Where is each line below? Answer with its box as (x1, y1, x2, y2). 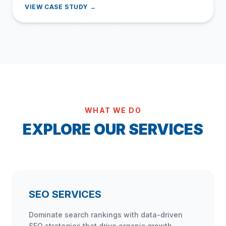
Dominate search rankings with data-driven (29, 210, 183, 219)
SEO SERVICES (29, 188, 101, 200)
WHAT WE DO (85, 106, 141, 115)
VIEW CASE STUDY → (25, 3, 96, 11)
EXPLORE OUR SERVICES (23, 120, 203, 138)
